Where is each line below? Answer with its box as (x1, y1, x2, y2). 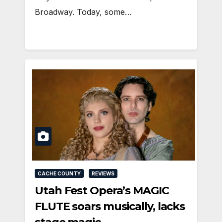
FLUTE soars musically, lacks (35, 200, 185, 214)
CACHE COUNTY (38, 170, 81, 177)
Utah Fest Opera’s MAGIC (35, 184, 169, 198)
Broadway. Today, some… (35, 6, 132, 17)
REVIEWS (92, 170, 114, 177)
